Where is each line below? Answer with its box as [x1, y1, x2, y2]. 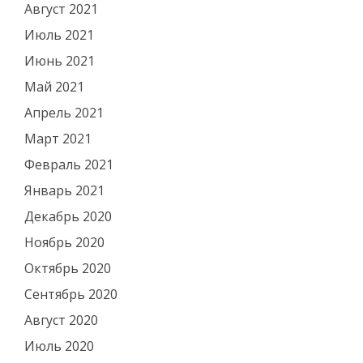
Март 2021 [23, 130, 92, 147]
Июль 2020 [23, 337, 94, 355]
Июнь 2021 [23, 52, 95, 70]
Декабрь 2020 [23, 207, 112, 225]
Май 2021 [23, 78, 84, 96]
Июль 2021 [23, 26, 94, 44]
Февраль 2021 [23, 156, 113, 173]
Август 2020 [23, 311, 98, 329]
